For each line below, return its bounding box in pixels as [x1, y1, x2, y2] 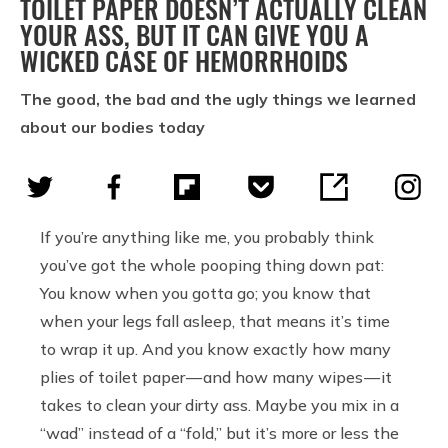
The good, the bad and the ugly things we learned [20, 88, 416, 109]
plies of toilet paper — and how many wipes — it [40, 366, 392, 387]
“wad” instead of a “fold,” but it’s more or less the [40, 422, 399, 443]
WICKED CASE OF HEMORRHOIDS [20, 40, 348, 80]
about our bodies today [20, 116, 205, 137]
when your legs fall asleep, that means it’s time [40, 310, 390, 331]
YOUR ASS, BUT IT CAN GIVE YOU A [20, 14, 369, 54]
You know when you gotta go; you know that [40, 282, 371, 303]
